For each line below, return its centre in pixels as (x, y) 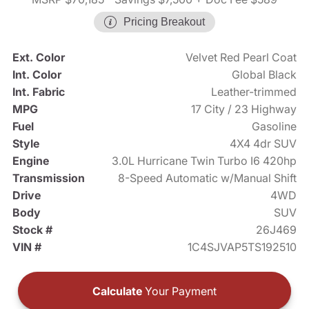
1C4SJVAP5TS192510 (242, 247)
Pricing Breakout (164, 22)
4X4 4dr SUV (263, 144)
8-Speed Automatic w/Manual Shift (208, 178)
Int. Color (37, 75)
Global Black (265, 75)
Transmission (48, 178)
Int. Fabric (38, 92)
